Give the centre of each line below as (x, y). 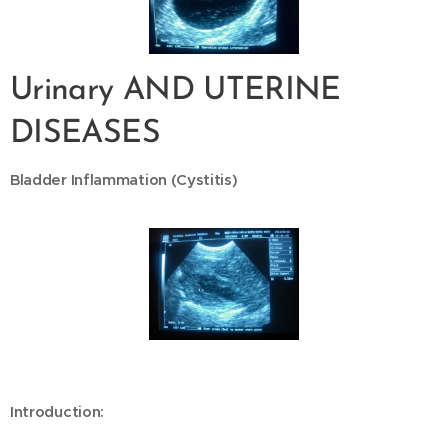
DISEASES (85, 133)
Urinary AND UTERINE (175, 90)
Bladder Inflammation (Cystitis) (124, 179)
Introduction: (57, 411)
